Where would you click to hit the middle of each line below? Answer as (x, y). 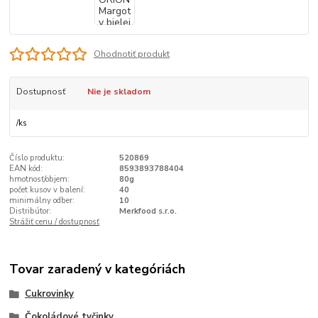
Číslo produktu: (37, 158)
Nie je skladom (119, 92)
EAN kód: (26, 168)
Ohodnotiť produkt (131, 54)
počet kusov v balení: (48, 190)
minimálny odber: (42, 200)
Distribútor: (31, 211)
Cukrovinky (49, 294)
